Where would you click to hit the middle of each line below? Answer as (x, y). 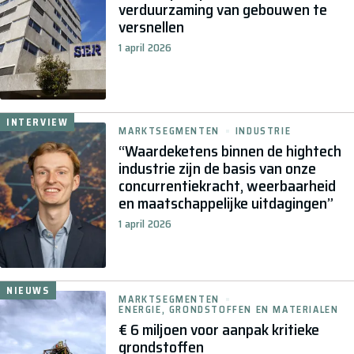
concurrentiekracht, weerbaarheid (228, 185)
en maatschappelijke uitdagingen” (226, 203)
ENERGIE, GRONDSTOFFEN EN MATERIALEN (229, 310)
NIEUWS (28, 291)
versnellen (152, 26)
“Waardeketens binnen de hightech (230, 151)
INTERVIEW (38, 122)
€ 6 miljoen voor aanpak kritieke (219, 330)
